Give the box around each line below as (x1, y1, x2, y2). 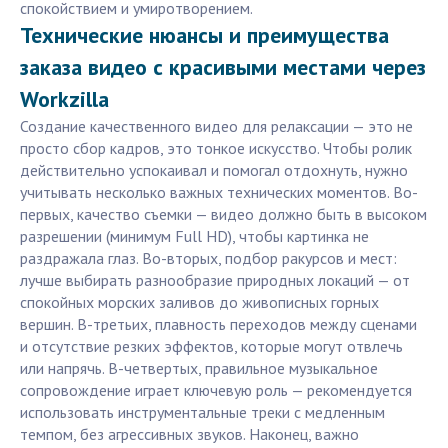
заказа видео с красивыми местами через (20, 53, 426, 82)
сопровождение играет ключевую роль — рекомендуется (20, 380, 412, 401)
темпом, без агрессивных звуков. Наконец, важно (20, 424, 359, 445)
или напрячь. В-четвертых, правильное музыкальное (20, 358, 378, 379)
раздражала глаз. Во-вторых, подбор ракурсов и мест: (20, 248, 397, 269)
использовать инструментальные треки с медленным (20, 402, 385, 423)
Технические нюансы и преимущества (20, 21, 389, 50)
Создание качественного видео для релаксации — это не (20, 116, 413, 137)
